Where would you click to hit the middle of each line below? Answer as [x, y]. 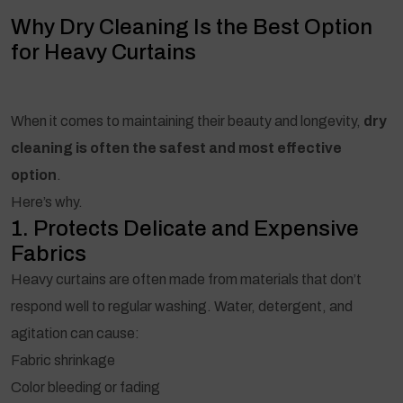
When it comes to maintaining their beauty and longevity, [187, 121]
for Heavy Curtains [103, 52]
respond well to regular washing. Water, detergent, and [182, 306]
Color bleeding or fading [85, 387]
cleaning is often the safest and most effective [176, 148]
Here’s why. [47, 201]
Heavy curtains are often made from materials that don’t [186, 279]
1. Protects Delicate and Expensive [185, 228]
